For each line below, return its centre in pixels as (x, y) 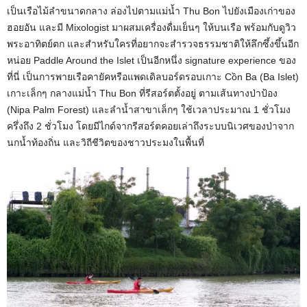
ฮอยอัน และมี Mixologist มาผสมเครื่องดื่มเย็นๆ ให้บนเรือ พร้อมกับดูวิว (151, 27)
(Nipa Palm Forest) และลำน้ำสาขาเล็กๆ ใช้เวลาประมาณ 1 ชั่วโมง (149, 109)
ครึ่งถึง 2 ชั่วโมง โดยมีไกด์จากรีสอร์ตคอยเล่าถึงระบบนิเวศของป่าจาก (150, 126)
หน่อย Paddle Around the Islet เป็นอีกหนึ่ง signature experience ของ (151, 60)
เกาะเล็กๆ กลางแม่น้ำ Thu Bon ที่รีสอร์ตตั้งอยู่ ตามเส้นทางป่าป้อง (142, 93)
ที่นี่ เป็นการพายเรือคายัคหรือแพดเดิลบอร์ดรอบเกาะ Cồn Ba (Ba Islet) (153, 76)
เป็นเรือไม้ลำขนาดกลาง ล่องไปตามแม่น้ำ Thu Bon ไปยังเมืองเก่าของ (151, 11)
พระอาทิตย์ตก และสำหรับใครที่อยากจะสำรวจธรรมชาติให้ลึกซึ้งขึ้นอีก (153, 44)
